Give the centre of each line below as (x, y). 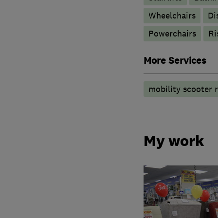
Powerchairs (172, 33)
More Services (175, 61)
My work (174, 141)
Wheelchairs (172, 15)
